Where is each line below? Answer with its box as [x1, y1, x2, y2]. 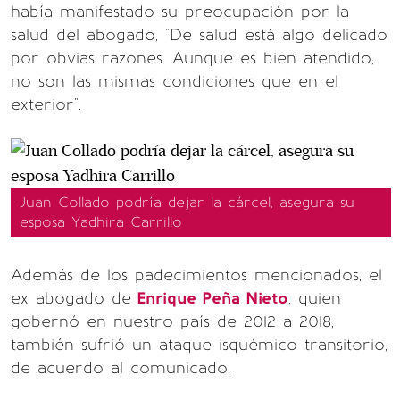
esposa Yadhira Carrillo [20, 213, 182, 230]
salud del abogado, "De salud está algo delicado [11, 25, 387, 45]
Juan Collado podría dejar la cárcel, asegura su [20, 194, 354, 211]
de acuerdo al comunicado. [11, 358, 230, 378]
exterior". [11, 95, 81, 114]
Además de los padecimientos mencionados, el [11, 265, 382, 285]
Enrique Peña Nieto [131, 288, 288, 308]
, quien [288, 288, 341, 308]
